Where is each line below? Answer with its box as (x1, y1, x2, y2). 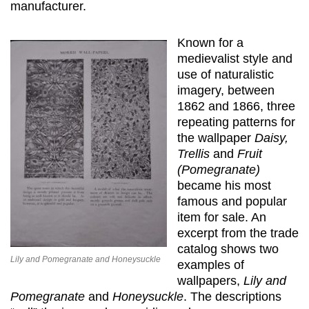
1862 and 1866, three (177, 99, 295, 113)
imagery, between (177, 83, 275, 97)
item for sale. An (177, 210, 266, 224)
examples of (177, 257, 244, 272)
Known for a (177, 35, 243, 50)
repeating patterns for (177, 114, 295, 129)
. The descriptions (183, 289, 281, 303)
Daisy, (255, 130, 288, 145)
